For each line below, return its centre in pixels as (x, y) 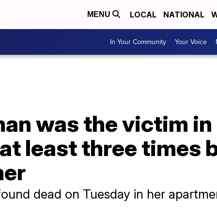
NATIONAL (184, 15)
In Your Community (138, 42)
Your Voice (191, 42)
